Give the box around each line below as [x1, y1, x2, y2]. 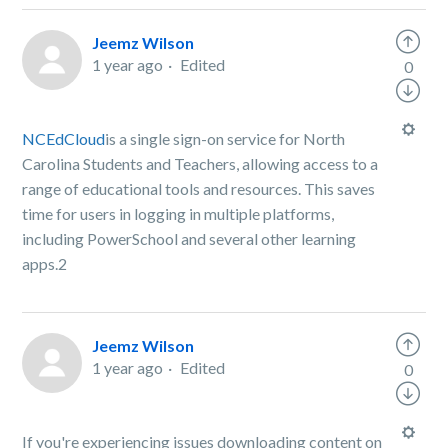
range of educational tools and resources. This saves [22, 179, 376, 198]
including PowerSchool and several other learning [22, 229, 357, 248]
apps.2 [22, 254, 68, 273]
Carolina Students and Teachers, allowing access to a [22, 154, 379, 173]
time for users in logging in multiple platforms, [22, 204, 335, 223]
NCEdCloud [22, 129, 106, 148]
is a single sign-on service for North [105, 129, 346, 148]
